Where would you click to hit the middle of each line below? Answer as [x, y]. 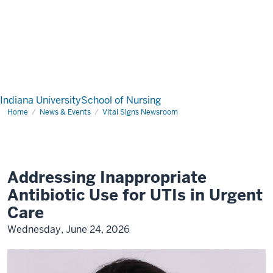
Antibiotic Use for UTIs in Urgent [135, 195]
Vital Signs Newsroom [140, 112]
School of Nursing [121, 100]
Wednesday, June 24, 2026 [69, 229]
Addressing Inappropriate [107, 177]
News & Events [65, 112]
